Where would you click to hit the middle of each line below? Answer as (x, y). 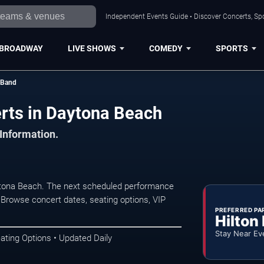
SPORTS (232, 48)
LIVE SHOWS (92, 48)
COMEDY (166, 48)
